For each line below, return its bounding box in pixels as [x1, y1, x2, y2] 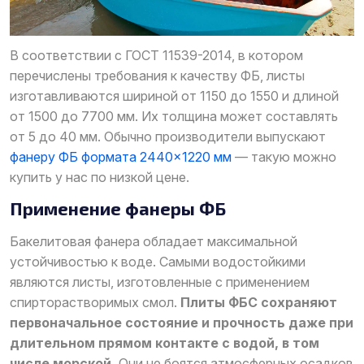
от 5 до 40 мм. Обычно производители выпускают [10, 128, 326, 145]
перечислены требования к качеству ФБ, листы [10, 67, 305, 84]
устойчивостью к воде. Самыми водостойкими [10, 253, 305, 270]
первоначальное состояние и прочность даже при [10, 314, 353, 331]
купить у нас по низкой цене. [10, 168, 189, 185]
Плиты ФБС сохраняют [180, 293, 337, 310]
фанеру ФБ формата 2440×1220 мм [10, 148, 232, 165]
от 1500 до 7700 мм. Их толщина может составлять [10, 107, 338, 124]
